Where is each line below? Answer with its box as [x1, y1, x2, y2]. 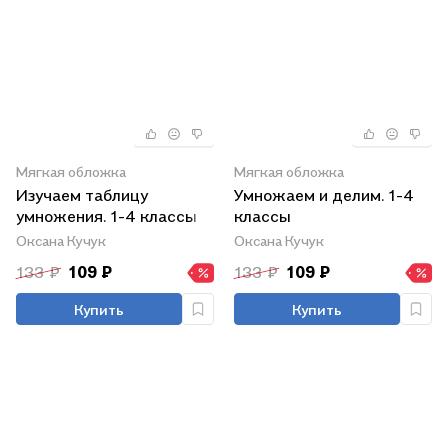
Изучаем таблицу [16, 185, 148, 205]
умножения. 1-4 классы [16, 206, 197, 226]
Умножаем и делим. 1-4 [234, 185, 414, 205]
